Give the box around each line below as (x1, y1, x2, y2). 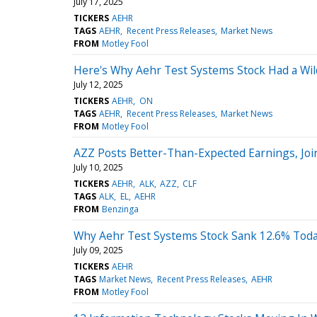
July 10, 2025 (74, 161, 123, 173)
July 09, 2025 (74, 243, 123, 256)
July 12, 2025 (74, 78, 123, 91)
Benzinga (102, 202, 139, 215)
